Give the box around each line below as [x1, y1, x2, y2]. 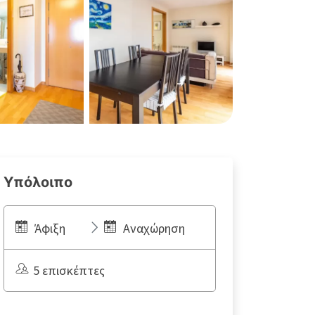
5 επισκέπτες [33, 262, 105, 278]
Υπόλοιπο [4, 173, 72, 192]
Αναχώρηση [123, 220, 186, 236]
